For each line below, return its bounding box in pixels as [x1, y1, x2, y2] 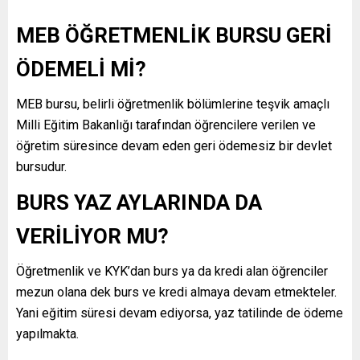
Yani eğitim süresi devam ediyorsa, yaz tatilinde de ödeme [16, 305, 343, 321]
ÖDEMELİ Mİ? [16, 56, 146, 81]
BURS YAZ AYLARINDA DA [16, 190, 262, 215]
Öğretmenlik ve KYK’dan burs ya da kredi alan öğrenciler [16, 263, 328, 279]
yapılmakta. [16, 325, 79, 342]
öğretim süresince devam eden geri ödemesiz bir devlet [16, 137, 332, 153]
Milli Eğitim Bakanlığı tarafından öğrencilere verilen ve [16, 117, 316, 133]
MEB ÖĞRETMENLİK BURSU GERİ [16, 22, 332, 47]
